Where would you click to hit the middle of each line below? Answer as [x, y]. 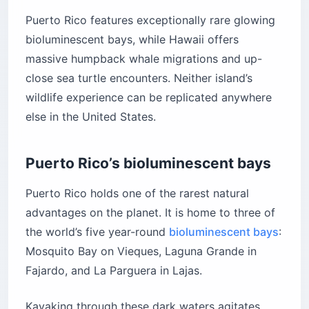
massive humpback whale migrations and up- [144, 58]
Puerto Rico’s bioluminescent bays [148, 163]
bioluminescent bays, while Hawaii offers [132, 39]
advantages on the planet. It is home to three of [150, 212]
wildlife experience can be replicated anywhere [149, 97]
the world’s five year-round [97, 231]
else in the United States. [91, 116]
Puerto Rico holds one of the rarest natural [137, 193]
